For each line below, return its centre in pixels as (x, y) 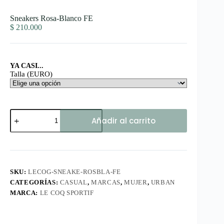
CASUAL (73, 182)
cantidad (23, 147)
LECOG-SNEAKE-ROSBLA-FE (74, 172)
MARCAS (106, 182)
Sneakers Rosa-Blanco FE (51, 18)
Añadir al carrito (124, 121)
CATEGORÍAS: (35, 182)
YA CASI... (27, 66)
